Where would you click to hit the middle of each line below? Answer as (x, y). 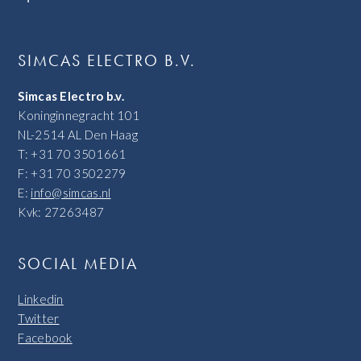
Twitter (39, 319)
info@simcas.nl (71, 193)
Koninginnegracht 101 (79, 116)
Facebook (45, 338)
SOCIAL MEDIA (78, 264)
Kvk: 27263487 (61, 212)
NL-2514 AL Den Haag (78, 135)
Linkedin (41, 299)
